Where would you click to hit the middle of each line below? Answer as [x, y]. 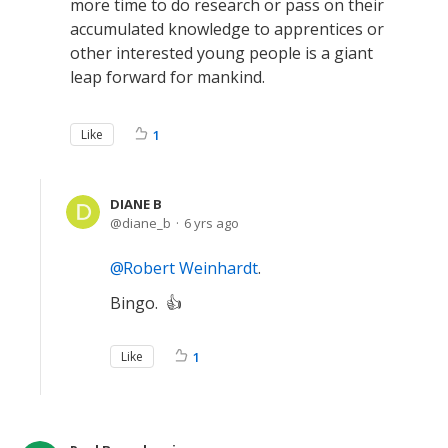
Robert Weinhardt [190, 267]
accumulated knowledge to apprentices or [227, 28]
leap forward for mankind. [167, 76]
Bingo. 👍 [146, 302]
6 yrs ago [211, 222]
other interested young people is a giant [221, 52]
